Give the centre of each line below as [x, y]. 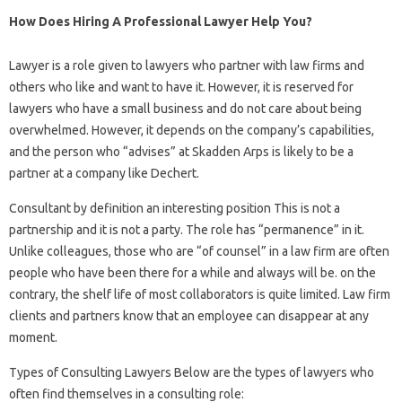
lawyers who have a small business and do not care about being [185, 109]
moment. [33, 338]
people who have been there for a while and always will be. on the [192, 273]
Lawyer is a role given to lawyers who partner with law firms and [187, 66]
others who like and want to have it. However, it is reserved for [181, 87]
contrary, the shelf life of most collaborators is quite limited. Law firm [200, 295]
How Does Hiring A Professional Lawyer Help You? [161, 22]
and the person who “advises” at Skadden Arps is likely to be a [181, 152]
